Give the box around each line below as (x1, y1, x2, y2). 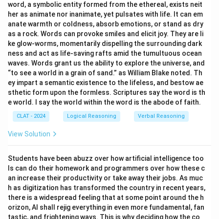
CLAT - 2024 (17, 113, 45, 119)
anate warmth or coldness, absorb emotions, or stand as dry (8, 20, 203, 28)
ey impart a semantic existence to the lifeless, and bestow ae (8, 79, 203, 87)
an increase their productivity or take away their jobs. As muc (8, 174, 203, 182)
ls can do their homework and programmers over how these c (8, 164, 205, 172)
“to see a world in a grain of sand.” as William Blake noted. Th (8, 69, 202, 77)
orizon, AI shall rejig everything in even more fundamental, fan (8, 203, 204, 211)
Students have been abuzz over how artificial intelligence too (8, 154, 204, 162)
